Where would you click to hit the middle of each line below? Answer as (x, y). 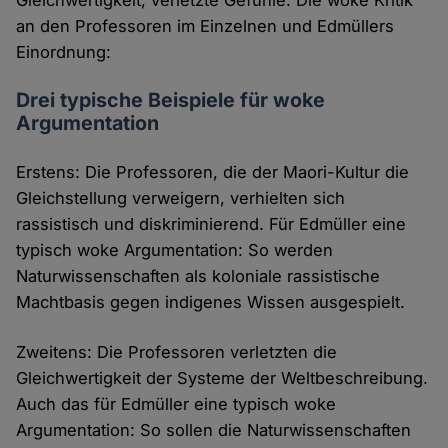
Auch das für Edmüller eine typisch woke (176, 403)
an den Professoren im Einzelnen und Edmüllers (205, 25)
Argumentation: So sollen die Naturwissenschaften (214, 429)
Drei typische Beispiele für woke (171, 99)
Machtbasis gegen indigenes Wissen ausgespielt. (211, 301)
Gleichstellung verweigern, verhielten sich (181, 197)
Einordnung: (64, 51)
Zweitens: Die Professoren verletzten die (177, 351)
